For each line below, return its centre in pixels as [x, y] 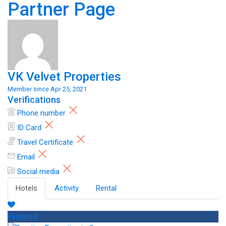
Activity [67, 188]
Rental [106, 188]
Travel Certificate [45, 142]
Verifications [34, 100]
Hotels [26, 188]
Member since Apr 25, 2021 [47, 89]
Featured [22, 216]
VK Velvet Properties [64, 77]
